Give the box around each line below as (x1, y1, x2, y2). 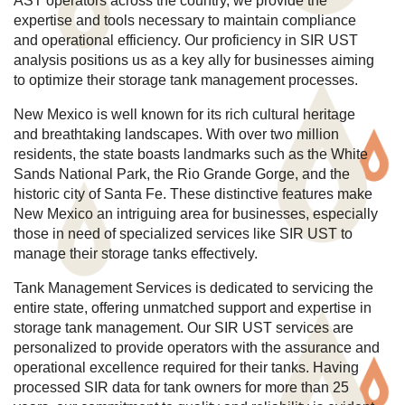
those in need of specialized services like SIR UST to (14, 226, 353, 242)
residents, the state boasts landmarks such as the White (14, 146, 368, 163)
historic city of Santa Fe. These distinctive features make (14, 186, 372, 202)
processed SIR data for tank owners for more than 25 (14, 380, 349, 396)
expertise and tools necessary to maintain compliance (14, 13, 356, 29)
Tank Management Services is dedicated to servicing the (14, 280, 373, 297)
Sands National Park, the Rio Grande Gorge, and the (14, 166, 350, 183)
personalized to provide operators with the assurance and (14, 340, 380, 356)
